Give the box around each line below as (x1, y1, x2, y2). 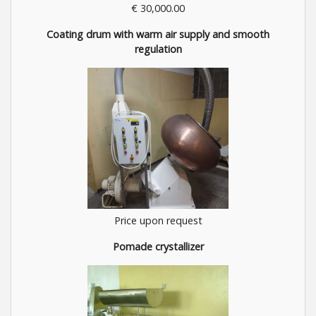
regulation (134, 42, 182, 56)
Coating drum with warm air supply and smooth (47, 28, 269, 42)
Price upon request (114, 214, 202, 228)
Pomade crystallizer (112, 240, 204, 254)
